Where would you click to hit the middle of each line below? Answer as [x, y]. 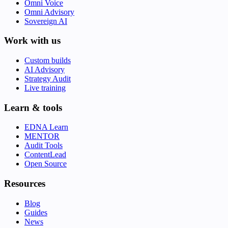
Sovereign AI [46, 21]
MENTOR [42, 136]
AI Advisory [45, 70]
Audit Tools [44, 146]
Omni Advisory [49, 12]
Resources [25, 184]
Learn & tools [33, 107]
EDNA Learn [46, 127]
